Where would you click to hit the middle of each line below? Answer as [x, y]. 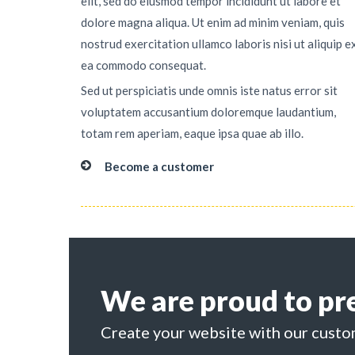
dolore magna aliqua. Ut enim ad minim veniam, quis [213, 22]
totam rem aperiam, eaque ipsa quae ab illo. [192, 133]
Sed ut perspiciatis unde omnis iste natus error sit [209, 90]
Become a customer [159, 166]
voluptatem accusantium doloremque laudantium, [208, 112]
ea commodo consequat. [143, 65]
